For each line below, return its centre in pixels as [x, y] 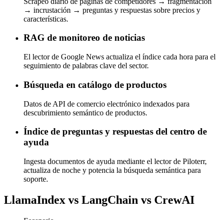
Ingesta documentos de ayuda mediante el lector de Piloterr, [115, 162]
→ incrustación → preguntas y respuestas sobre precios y [112, 10]
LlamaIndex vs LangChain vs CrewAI [99, 200]
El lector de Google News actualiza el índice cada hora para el [120, 57]
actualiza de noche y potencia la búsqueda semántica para [112, 170]
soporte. [36, 179]
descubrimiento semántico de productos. [85, 112]
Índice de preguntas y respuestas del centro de [115, 132]
